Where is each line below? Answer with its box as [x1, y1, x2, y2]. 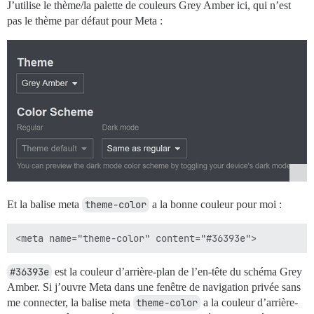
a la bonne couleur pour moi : [149, 198, 282, 211]
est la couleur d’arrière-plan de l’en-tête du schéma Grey [52, 266, 302, 278]
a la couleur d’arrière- [200, 296, 298, 309]
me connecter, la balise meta [7, 296, 133, 309]
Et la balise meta [7, 198, 82, 211]
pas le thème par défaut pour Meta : [7, 14, 163, 27]
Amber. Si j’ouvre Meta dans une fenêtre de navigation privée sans [7, 281, 301, 294]
